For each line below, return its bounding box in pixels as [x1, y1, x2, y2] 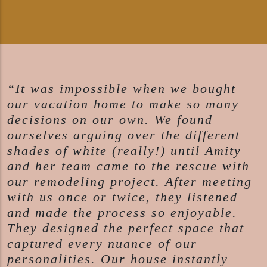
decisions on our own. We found [7, 113, 213, 128]
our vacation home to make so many [7, 97, 239, 112]
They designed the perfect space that [7, 221, 244, 236]
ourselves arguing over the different [7, 128, 240, 143]
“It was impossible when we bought [7, 82, 236, 97]
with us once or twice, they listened [7, 190, 238, 205]
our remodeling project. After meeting [7, 175, 252, 190]
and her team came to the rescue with [7, 159, 250, 174]
